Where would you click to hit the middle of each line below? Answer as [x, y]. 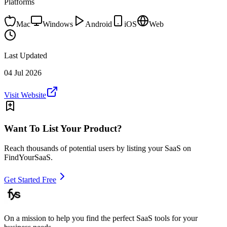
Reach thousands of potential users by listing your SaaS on [98, 148]
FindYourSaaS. [28, 158]
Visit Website [25, 95]
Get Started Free [30, 180]
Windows [58, 24]
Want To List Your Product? [63, 129]
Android [99, 24]
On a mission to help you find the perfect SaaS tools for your [101, 218]
